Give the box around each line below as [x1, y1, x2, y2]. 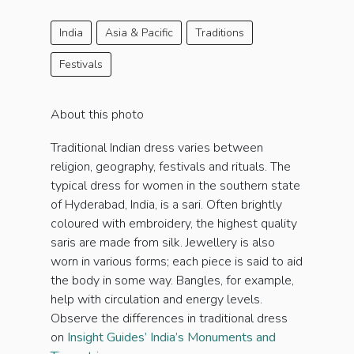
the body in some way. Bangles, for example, [51, 272, 294, 290]
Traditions [195, 25, 244, 41]
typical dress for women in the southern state [51, 177, 300, 195]
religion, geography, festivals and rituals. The [51, 158, 291, 176]
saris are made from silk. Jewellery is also [51, 234, 275, 252]
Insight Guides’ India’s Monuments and [67, 329, 276, 347]
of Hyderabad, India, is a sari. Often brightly [51, 196, 282, 214]
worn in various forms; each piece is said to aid [51, 253, 303, 271]
